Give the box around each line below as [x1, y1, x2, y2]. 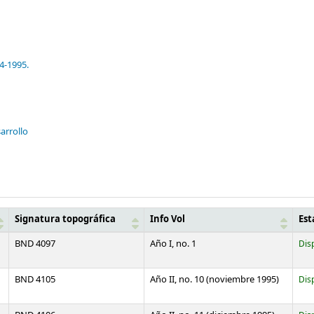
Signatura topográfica [15, 213, 116, 226]
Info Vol [150, 213, 185, 226]
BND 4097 [15, 238, 55, 251]
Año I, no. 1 [150, 238, 196, 251]
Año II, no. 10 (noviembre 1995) [150, 273, 279, 287]
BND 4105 [15, 273, 55, 287]
